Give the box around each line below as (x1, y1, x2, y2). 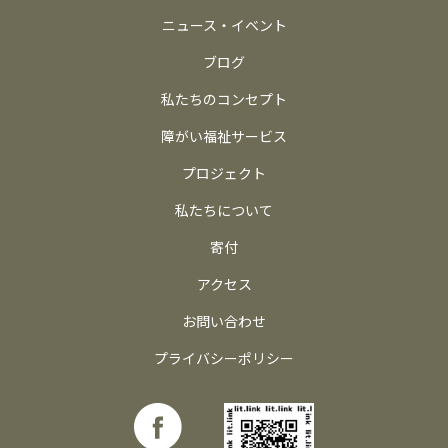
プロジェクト (182, 162, 266, 183)
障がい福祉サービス (161, 125, 287, 146)
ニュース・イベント (161, 14, 287, 35)
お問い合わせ (182, 310, 266, 331)
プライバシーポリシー (154, 347, 294, 368)
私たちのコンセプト (161, 88, 287, 109)
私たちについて (175, 199, 273, 220)
